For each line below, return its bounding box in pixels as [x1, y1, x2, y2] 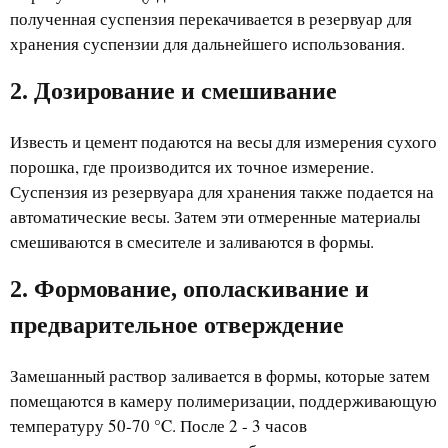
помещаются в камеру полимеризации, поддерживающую [10, 388, 437, 412]
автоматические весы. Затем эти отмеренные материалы [10, 204, 420, 228]
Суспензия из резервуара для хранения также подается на [10, 179, 434, 203]
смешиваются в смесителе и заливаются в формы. [10, 229, 374, 253]
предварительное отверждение [10, 311, 344, 338]
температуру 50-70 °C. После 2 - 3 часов [10, 413, 307, 437]
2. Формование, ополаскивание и [10, 275, 369, 302]
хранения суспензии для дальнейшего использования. [10, 31, 405, 55]
